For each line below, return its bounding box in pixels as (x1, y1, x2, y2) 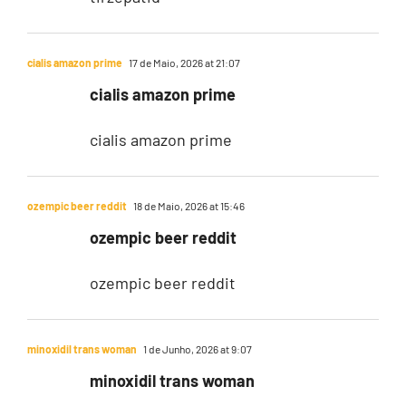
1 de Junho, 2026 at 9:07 (140, 342, 252, 355)
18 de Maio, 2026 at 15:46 (130, 198, 245, 212)
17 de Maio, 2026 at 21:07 (126, 55, 240, 69)
